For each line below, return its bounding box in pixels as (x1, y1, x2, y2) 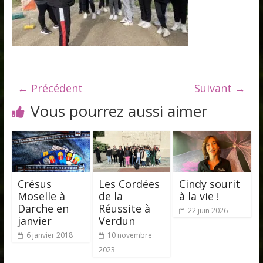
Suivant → (194, 81, 246, 96)
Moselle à (17, 188, 65, 203)
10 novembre (107, 230, 152, 240)
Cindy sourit (179, 176, 241, 191)
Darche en (17, 201, 69, 215)
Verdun (98, 213, 135, 228)
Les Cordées (98, 176, 160, 191)
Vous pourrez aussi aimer (30, 100, 207, 122)
